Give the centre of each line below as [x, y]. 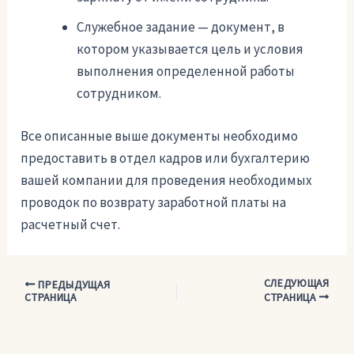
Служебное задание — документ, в [181, 27]
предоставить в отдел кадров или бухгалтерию [166, 158]
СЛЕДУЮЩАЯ [296, 283]
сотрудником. [119, 94]
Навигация [39, 286]
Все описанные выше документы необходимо [160, 136]
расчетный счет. [71, 224]
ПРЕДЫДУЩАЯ [73, 284]
